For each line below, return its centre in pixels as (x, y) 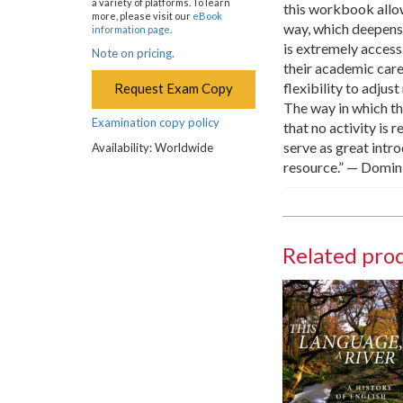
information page (131, 30)
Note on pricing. (133, 54)
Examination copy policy (156, 123)
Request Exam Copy (173, 89)
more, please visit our (142, 16)
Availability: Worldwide (152, 148)
